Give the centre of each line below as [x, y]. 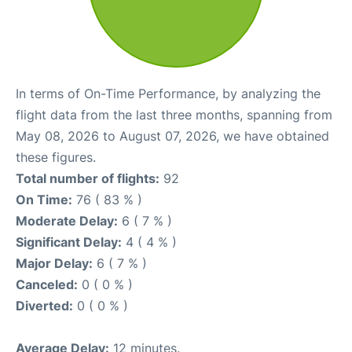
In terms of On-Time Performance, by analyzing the [168, 93]
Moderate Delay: [67, 220]
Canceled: [47, 284]
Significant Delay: [69, 242]
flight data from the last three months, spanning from [174, 114]
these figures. [56, 157]
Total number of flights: [88, 178]
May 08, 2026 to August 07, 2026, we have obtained [172, 136]
